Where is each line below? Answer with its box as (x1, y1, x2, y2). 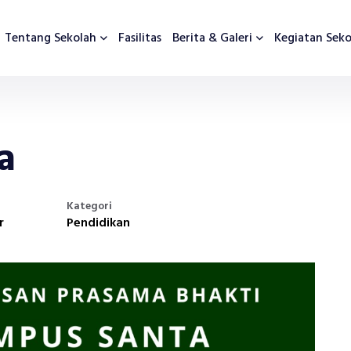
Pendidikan (67, 213, 130, 233)
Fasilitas (118, 28, 161, 49)
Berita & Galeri (172, 28, 252, 49)
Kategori (67, 197, 112, 215)
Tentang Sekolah (5, 28, 96, 49)
